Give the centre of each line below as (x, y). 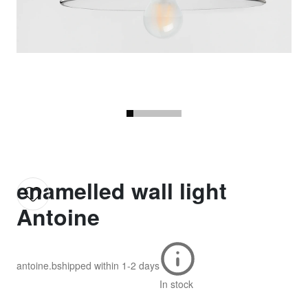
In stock (176, 284)
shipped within (88, 265)
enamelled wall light (122, 190)
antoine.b (37, 265)
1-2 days (141, 265)
